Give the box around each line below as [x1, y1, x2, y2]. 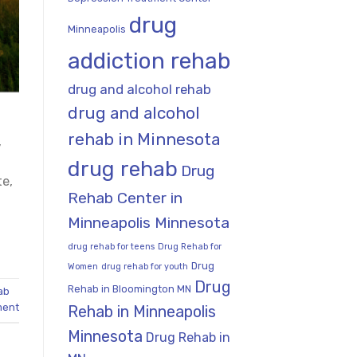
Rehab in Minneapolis [67, 301, 216, 321]
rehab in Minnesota [67, 128, 220, 149]
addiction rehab [67, 47, 230, 74]
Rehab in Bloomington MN [67, 282, 191, 295]
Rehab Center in [67, 188, 182, 207]
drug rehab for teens [67, 241, 155, 252]
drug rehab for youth [100, 261, 188, 272]
